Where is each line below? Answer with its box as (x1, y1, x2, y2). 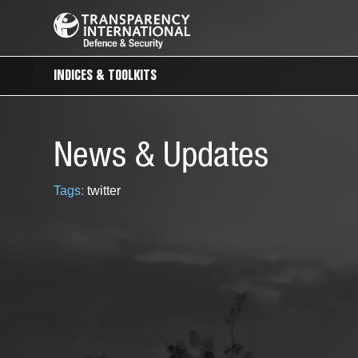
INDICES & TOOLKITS (54, 70, 157, 83)
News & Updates (54, 141, 269, 173)
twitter (87, 184, 121, 197)
